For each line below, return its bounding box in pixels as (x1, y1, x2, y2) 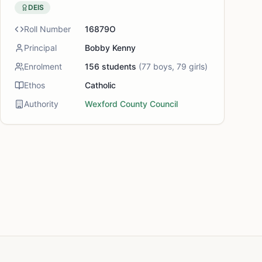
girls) (187, 61, 208, 71)
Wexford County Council (85, 99, 178, 109)
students (99, 61, 136, 71)
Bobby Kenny (85, 43, 136, 53)
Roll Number (24, 24, 71, 34)
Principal (24, 43, 57, 53)
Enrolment (24, 61, 62, 71)
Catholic (85, 80, 116, 90)
